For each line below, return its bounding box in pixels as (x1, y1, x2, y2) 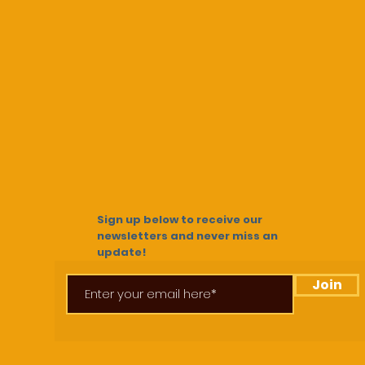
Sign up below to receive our (97, 211, 262, 227)
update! (97, 244, 147, 260)
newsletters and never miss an (97, 227, 278, 244)
